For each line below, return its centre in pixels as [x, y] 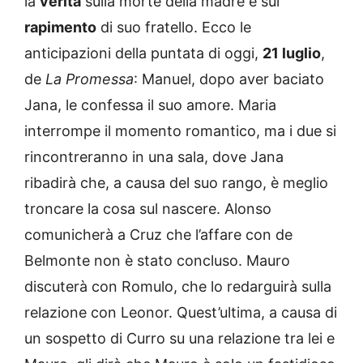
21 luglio [292, 53]
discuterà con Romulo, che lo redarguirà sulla [178, 287]
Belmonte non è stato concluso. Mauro [157, 261]
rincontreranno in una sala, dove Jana [154, 157]
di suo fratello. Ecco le [174, 28]
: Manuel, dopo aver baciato [229, 79]
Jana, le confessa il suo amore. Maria [150, 105]
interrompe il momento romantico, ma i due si [180, 131]
